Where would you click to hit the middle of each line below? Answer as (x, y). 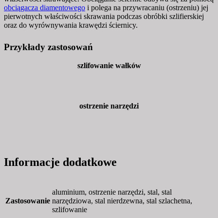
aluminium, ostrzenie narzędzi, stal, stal (112, 192)
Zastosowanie (28, 200)
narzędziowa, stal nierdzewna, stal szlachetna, (122, 200)
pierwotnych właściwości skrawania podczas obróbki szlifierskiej (104, 16)
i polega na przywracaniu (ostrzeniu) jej (147, 7)
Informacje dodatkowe (60, 162)
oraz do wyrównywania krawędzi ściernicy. (71, 25)
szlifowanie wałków (109, 66)
